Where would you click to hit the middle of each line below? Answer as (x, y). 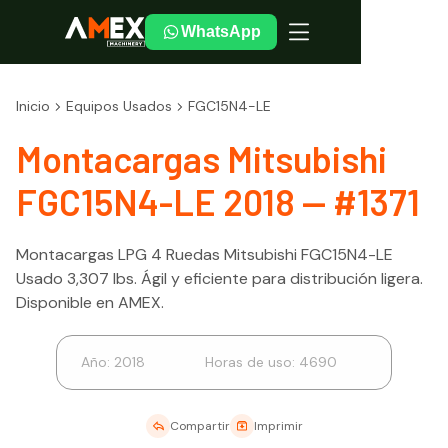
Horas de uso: (252, 362)
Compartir (199, 426)
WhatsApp (221, 31)
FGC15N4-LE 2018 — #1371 (218, 201)
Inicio (33, 106)
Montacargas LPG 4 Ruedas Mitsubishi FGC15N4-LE (204, 254)
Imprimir (278, 426)
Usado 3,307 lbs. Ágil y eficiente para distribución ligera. (219, 278)
